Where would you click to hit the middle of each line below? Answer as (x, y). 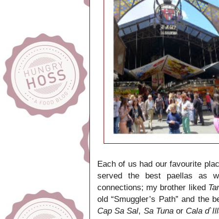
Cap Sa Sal (118, 211)
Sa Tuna (158, 211)
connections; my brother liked (153, 187)
